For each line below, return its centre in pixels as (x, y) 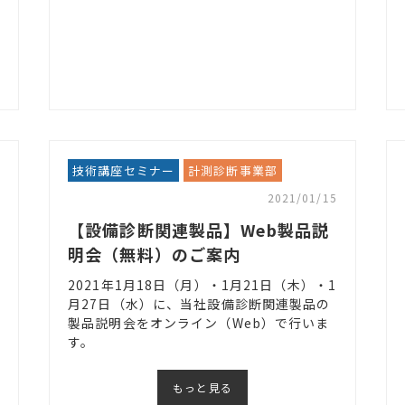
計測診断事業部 (233, 171)
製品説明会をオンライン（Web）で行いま (199, 323)
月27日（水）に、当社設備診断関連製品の (199, 304)
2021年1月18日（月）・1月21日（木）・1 (202, 285)
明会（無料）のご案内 (155, 254)
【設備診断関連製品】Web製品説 (199, 230)
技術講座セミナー (124, 171)
